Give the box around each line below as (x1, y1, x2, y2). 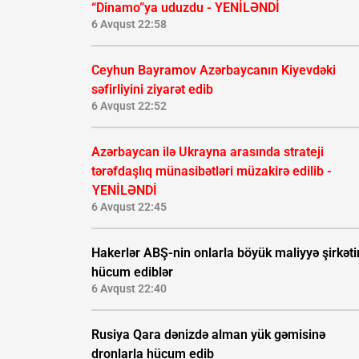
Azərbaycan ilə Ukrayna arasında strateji (91, 144, 324, 160)
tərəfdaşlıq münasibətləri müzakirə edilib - (91, 163, 332, 179)
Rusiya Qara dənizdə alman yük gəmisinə (91, 327, 325, 343)
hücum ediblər (91, 264, 173, 280)
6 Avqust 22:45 (91, 200, 167, 214)
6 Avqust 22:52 (91, 99, 167, 113)
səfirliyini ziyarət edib (91, 82, 213, 98)
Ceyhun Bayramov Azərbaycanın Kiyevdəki (91, 63, 336, 79)
